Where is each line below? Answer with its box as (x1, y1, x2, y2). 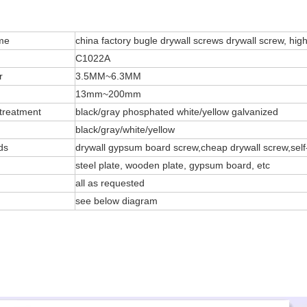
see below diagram (75, 195, 158, 206)
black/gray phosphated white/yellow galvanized (75, 106, 278, 117)
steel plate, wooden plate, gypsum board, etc (75, 160, 270, 171)
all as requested (75, 177, 145, 188)
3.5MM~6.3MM (75, 71, 141, 82)
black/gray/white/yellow (75, 124, 175, 135)
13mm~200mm (75, 88, 141, 99)
